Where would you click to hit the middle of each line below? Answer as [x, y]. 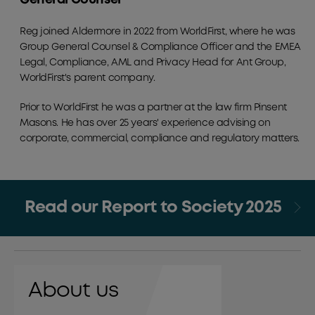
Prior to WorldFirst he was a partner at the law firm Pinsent [153, 107]
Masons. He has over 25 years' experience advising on [145, 123]
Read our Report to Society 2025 [155, 207]
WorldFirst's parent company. [88, 78]
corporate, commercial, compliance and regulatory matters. [160, 138]
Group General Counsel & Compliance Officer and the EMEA [160, 47]
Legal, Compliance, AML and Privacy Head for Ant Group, [153, 62]
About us [73, 290]
